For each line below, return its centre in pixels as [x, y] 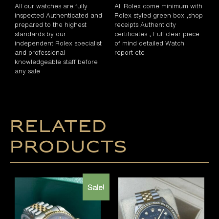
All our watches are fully [51, 6]
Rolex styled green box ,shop [159, 15]
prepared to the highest [51, 24]
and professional [40, 52]
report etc [129, 52]
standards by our [40, 34]
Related [58, 127]
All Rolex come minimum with [158, 6]
